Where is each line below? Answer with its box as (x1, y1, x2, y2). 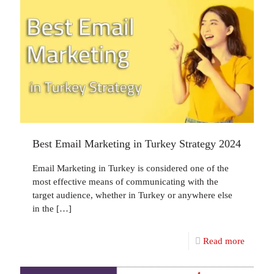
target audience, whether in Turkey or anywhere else (32, 190, 232, 200)
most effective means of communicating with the (32, 176, 218, 187)
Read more (203, 235, 245, 246)
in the (32, 203, 54, 213)
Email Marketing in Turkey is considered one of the (32, 163, 229, 173)
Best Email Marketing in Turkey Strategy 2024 (32, 137, 241, 150)
